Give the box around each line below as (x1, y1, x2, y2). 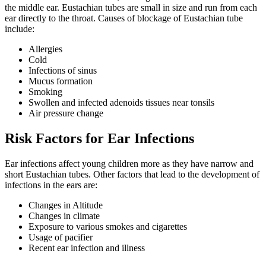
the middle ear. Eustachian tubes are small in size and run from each (5, 2, 257, 13)
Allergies (28, 44, 62, 55)
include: (5, 24, 34, 34)
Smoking (28, 87, 62, 97)
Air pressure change (28, 108, 103, 119)
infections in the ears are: (5, 180, 97, 191)
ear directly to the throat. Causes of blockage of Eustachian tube (5, 13, 243, 24)
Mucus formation (28, 76, 93, 87)
